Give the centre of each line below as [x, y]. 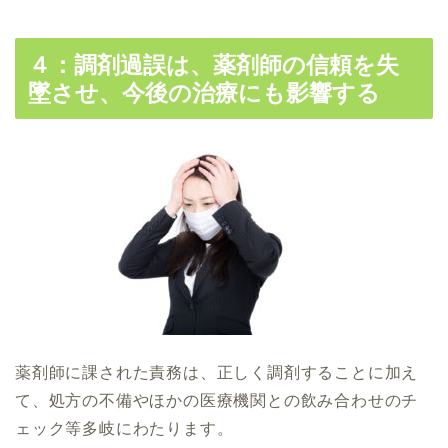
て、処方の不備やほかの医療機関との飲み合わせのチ [217, 401]
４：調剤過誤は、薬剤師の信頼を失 [213, 65]
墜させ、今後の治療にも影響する [204, 93]
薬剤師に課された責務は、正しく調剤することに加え [217, 373]
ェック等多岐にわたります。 [124, 429]
